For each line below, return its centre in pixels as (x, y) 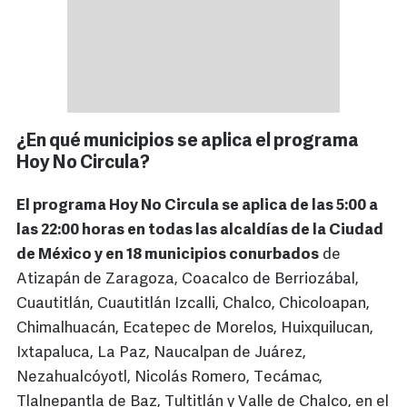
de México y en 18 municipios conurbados (168, 255)
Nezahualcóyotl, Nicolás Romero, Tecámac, (169, 378)
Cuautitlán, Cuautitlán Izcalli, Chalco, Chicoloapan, (193, 304)
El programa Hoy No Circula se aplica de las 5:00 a (197, 206)
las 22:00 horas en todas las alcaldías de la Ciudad (200, 231)
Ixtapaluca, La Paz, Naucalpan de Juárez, (161, 353)
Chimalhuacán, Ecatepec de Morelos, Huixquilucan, (195, 329)
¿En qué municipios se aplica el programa (188, 142)
